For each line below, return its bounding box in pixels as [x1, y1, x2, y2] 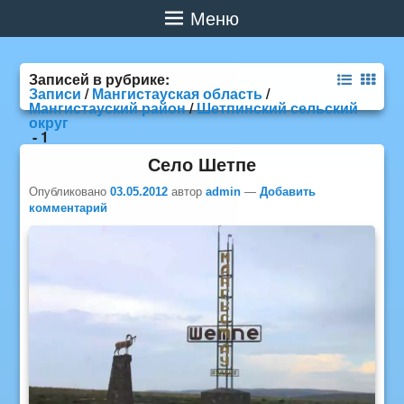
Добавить [260, 185, 317, 198]
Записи [29, 83, 82, 104]
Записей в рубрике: [29, 69, 174, 89]
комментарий [29, 201, 108, 215]
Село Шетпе [148, 151, 256, 177]
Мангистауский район [29, 97, 187, 118]
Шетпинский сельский [197, 97, 359, 118]
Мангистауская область [92, 83, 263, 104]
